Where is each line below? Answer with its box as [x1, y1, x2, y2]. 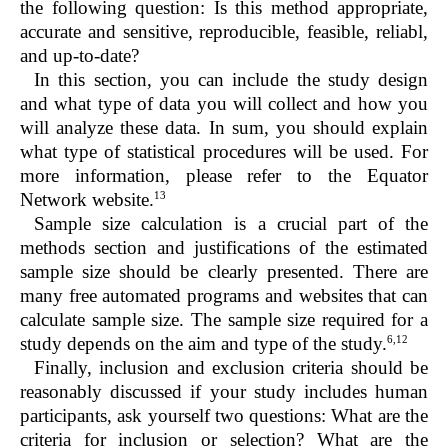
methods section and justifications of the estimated [20, 236, 428, 258]
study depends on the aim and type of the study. [20, 333, 387, 355]
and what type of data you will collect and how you [20, 92, 428, 114]
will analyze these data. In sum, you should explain [20, 116, 428, 138]
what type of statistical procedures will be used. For [20, 140, 428, 162]
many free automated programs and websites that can [20, 284, 428, 306]
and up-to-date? [20, 44, 139, 66]
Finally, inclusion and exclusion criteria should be [34, 357, 428, 379]
